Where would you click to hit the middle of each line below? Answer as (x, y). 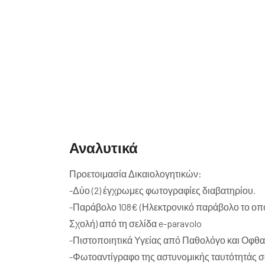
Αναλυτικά (104, 148)
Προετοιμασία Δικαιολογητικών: (135, 174)
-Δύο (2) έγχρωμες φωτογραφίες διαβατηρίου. (162, 190)
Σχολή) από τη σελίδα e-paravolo (135, 224)
